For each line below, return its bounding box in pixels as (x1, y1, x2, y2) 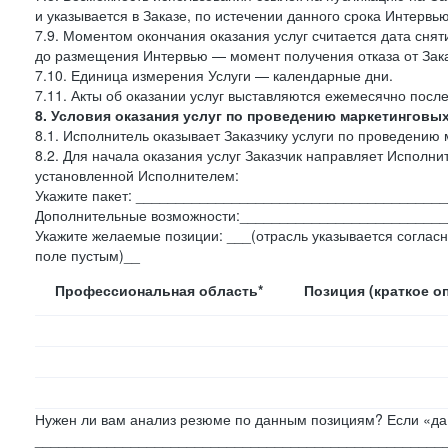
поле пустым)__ (35, 245, 140, 265)
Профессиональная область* (55, 280, 263, 300)
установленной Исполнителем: (35, 165, 239, 185)
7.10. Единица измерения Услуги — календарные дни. (35, 65, 393, 85)
